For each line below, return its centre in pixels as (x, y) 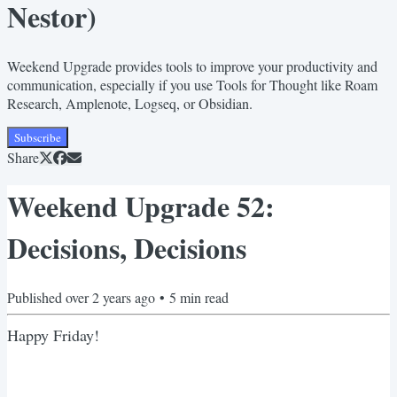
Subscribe (38, 137)
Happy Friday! (53, 335)
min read (202, 297)
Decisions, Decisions (127, 248)
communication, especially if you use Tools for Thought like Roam (192, 84)
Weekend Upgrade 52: (141, 206)
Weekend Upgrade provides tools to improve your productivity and (192, 66)
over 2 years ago (110, 297)
